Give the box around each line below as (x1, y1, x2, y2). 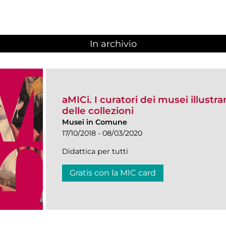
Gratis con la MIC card (70, 167, 156, 178)
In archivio (89, 38, 137, 50)
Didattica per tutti (62, 146, 128, 156)
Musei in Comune (62, 117, 127, 127)
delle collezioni (62, 104, 134, 117)
